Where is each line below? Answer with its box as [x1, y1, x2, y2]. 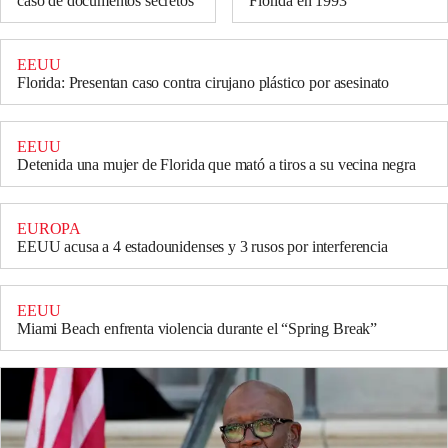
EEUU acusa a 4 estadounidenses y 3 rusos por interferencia [17, 237, 388, 255]
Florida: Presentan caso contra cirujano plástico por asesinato [17, 73, 390, 91]
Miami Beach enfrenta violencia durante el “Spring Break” [17, 319, 378, 337]
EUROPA [17, 219, 82, 237]
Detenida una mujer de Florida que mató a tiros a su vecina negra [17, 155, 416, 173]
